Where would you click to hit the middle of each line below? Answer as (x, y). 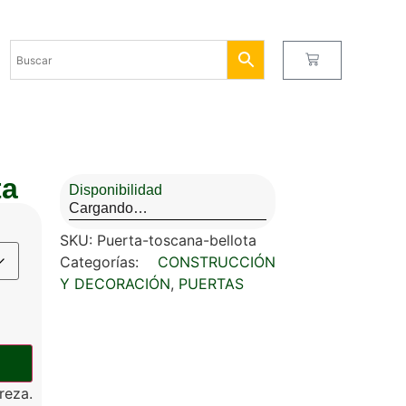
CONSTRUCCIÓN (216, 262)
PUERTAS (211, 284)
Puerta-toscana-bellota (177, 240)
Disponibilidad (116, 190)
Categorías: (109, 262)
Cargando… (108, 208)
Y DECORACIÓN (115, 284)
